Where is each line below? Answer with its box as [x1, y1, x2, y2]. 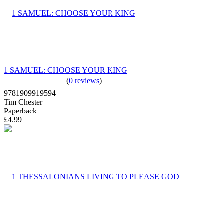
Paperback [4, 106, 37, 115]
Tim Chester [4, 97, 42, 106]
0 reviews [69, 76, 99, 85]
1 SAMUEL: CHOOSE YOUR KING [4, 65, 127, 74]
